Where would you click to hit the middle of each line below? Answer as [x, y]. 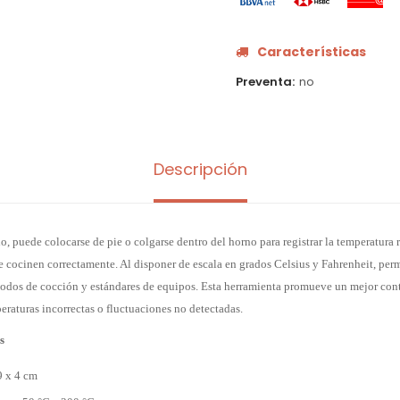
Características [312, 52]
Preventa [264, 82]
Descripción [200, 169]
